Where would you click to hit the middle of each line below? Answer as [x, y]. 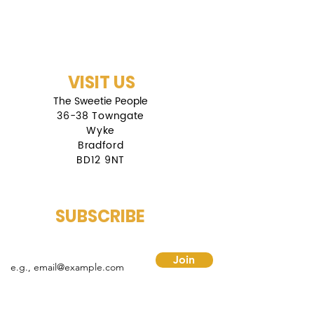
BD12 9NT [101, 161]
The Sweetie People [101, 102]
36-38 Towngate [101, 116]
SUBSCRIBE [100, 217]
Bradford [101, 146]
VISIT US [101, 83]
